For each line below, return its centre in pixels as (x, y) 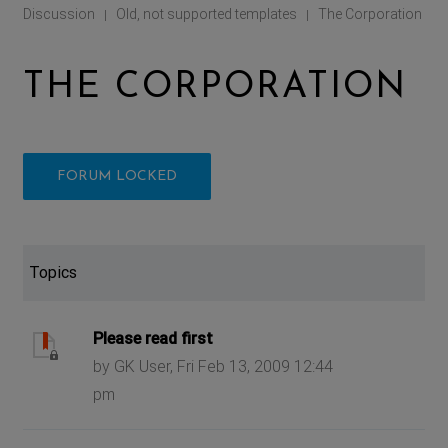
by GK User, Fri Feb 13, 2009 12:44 (213, 366)
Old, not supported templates (207, 13)
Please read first (153, 338)
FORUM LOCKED (117, 176)
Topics (53, 272)
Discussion (59, 13)
